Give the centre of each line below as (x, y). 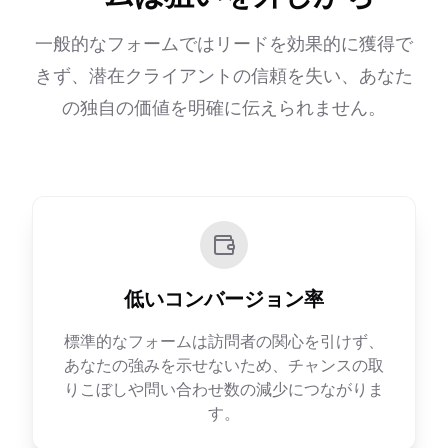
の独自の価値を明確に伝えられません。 (224, 107)
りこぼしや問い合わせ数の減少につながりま (224, 389)
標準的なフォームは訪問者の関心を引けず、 (224, 341)
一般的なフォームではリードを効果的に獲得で (224, 43)
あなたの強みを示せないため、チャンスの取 (224, 365)
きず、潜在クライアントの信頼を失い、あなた (224, 75)
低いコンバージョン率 (224, 299)
